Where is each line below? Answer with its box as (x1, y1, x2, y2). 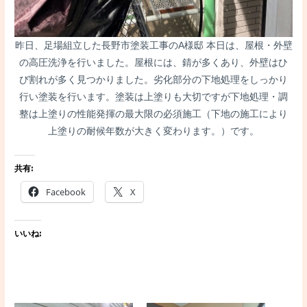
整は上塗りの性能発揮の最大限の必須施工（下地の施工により (19, 109, 288, 120)
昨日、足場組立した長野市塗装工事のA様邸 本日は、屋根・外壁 (14, 40, 293, 51)
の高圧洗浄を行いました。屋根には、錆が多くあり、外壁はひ (19, 58, 288, 69)
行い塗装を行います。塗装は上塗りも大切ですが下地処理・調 (19, 92, 288, 103)
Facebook (46, 186, 86, 199)
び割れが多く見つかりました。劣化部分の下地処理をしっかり (19, 75, 288, 86)
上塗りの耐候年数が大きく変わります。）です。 (48, 126, 259, 137)
